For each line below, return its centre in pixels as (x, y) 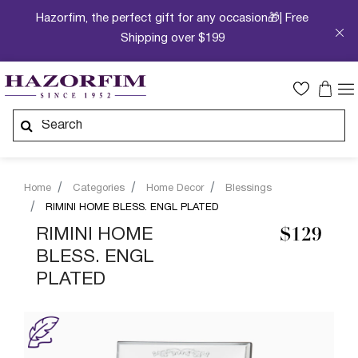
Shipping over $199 (172, 38)
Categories (99, 189)
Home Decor (175, 189)
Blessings (249, 189)
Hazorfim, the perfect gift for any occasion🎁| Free (173, 18)
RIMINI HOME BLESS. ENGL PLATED (132, 208)
